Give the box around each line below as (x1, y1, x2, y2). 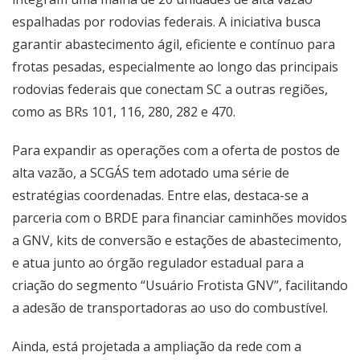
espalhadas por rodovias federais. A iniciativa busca (12, 13, 321, 31)
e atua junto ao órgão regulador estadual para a (12, 254, 304, 272)
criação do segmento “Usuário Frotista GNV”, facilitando (12, 276, 348, 294)
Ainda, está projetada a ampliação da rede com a (12, 337, 301, 355)
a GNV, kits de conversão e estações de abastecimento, (12, 231, 342, 249)
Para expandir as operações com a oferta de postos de (12, 141, 340, 159)
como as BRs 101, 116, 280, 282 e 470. (12, 103, 235, 121)
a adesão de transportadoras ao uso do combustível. (12, 299, 328, 317)
